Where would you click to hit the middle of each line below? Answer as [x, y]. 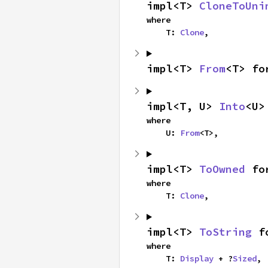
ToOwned [222, 169]
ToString [226, 232]
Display [197, 258]
